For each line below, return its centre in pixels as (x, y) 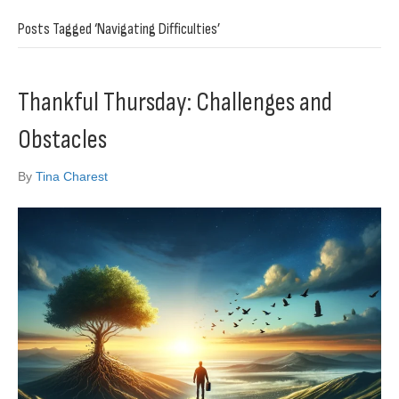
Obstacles (62, 140)
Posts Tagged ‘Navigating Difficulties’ (119, 29)
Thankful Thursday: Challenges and (175, 102)
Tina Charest (72, 176)
